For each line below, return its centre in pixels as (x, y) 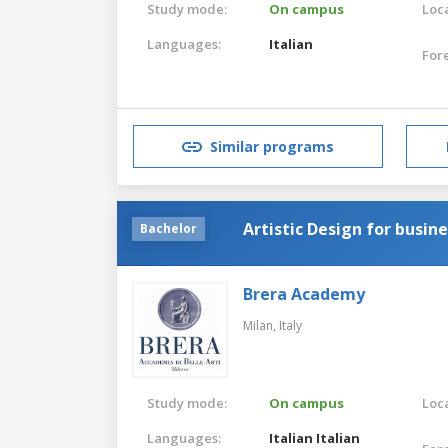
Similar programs (272, 147)
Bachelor (168, 228)
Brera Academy (304, 293)
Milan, (261, 325)
